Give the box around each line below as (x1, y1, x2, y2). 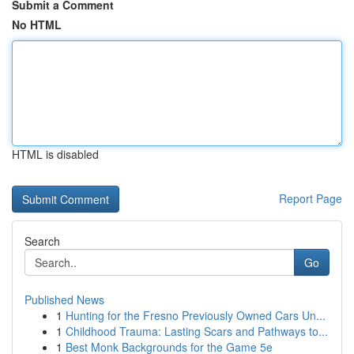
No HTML (12, 17, 62, 32)
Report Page (279, 190, 342, 206)
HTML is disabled (12, 146, 99, 162)
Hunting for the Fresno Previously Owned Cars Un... (66, 307, 326, 323)
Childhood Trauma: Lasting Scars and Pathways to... (66, 323, 328, 339)
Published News (24, 292, 104, 307)
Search (24, 233, 60, 249)
